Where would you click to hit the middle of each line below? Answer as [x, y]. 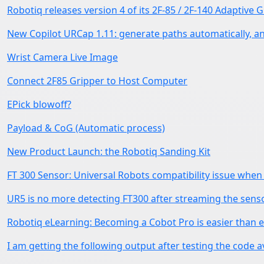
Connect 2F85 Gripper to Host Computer [97, 80]
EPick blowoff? [39, 104]
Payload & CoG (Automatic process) [86, 128]
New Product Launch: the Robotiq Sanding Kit [109, 151]
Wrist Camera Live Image [62, 57]
